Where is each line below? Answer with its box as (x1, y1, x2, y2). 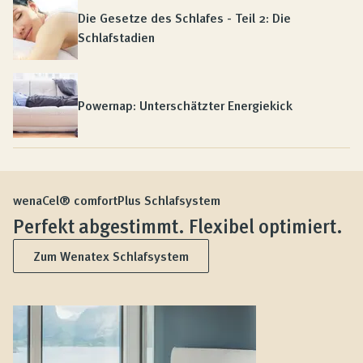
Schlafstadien (78, 28, 155, 48)
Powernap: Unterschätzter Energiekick (78, 96, 293, 116)
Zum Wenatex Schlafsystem (33, 246, 189, 267)
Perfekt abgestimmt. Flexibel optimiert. (13, 211, 343, 241)
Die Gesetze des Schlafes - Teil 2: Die (78, 8, 291, 28)
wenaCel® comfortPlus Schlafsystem (13, 190, 220, 211)
